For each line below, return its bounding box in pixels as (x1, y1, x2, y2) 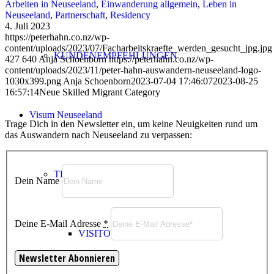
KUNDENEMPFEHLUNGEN (54, 50, 177, 61)
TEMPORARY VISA (54, 169, 140, 179)
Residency (110, 9, 150, 20)
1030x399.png (5, 75, 61, 86)
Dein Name (15, 175, 59, 186)
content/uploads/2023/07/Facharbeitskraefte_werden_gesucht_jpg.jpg (5, 42, 272, 53)
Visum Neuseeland (29, 109, 102, 120)
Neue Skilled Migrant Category (39, 86, 160, 97)
